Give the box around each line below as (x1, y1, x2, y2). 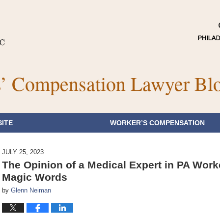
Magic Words (2, 171, 67, 183)
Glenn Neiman (11, 187, 51, 194)
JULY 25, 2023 (2, 148, 44, 156)
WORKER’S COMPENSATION (110, 119, 205, 127)
